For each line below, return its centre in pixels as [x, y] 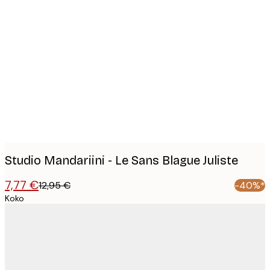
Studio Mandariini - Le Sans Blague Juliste [121, 160]
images [39, 35]
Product [43, 16]
